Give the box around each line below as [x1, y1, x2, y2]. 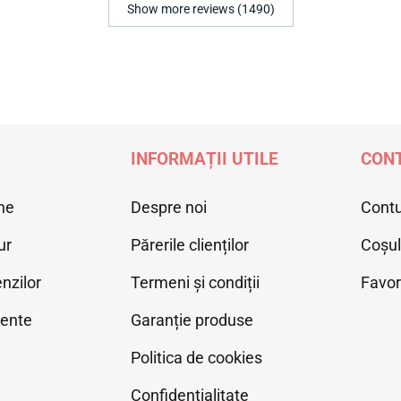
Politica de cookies [131, 347, 263, 367]
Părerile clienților [131, 235, 250, 254]
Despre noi [131, 197, 208, 217]
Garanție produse [131, 310, 254, 329]
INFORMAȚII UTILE [131, 148, 279, 169]
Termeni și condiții [131, 272, 260, 292]
